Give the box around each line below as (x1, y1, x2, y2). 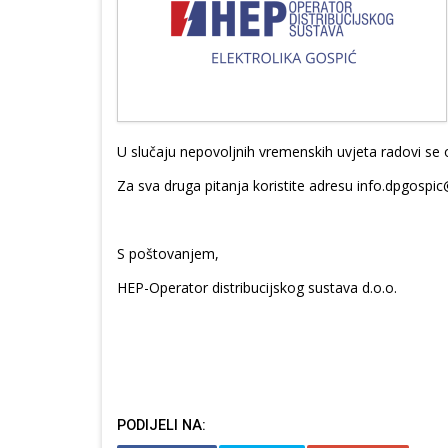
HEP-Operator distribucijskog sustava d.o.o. (117, 277, 397, 297)
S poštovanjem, (117, 243, 219, 263)
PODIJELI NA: (117, 416, 206, 434)
